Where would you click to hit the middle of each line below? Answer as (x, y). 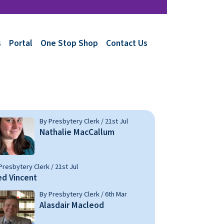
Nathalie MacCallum (77, 132)
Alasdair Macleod (72, 205)
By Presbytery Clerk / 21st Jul (84, 121)
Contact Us (127, 43)
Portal (21, 43)
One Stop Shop (69, 43)
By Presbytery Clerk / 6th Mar (83, 194)
